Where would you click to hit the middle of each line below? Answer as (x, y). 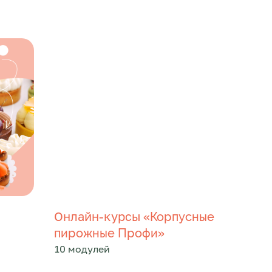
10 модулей (82, 249)
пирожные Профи (106, 233)
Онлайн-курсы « (102, 216)
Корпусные (182, 217)
